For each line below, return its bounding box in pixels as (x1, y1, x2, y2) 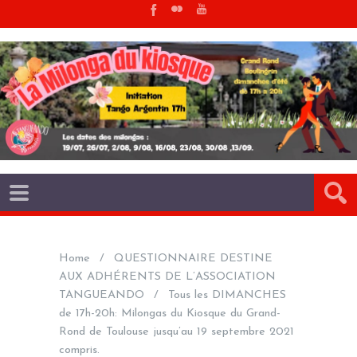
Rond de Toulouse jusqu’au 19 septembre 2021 (59, 325, 294, 338)
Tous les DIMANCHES (168, 288, 287, 301)
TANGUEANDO (59, 288, 144, 301)
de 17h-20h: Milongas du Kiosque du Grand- (59, 307, 280, 320)
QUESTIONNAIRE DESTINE (114, 252, 273, 265)
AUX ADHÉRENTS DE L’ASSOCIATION (59, 270, 276, 283)
